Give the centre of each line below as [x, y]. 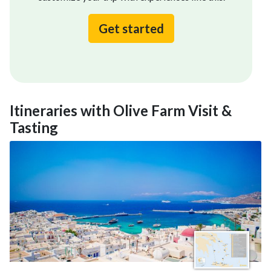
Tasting [34, 127]
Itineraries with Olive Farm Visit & [121, 110]
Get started [131, 28]
